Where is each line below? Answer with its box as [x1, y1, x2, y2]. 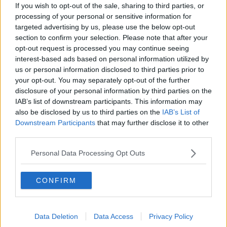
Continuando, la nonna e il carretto [5, 212, 126, 223]
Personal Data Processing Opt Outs [31, 149, 145, 157]
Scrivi [5, 40, 24, 51]
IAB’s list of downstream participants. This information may [15, 97, 202, 105]
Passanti [5, 202, 35, 213]
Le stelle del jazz [5, 162, 62, 172]
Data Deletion [34, 212, 78, 220]
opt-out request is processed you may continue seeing [15, 44, 189, 52]
